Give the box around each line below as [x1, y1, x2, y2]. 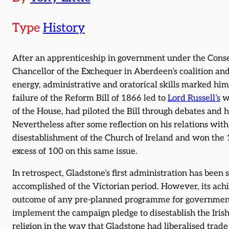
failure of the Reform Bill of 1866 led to [12, 93, 168, 104]
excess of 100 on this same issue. [12, 146, 138, 157]
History [43, 20, 85, 36]
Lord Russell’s [168, 93, 220, 104]
